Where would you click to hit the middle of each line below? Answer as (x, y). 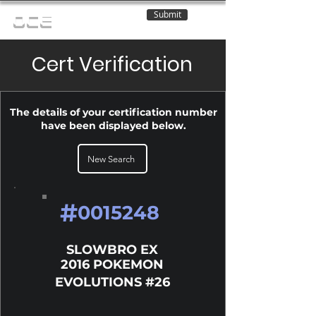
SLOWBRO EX (112, 250)
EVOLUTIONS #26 (112, 282)
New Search (111, 159)
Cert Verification (112, 65)
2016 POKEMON (112, 265)
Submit (167, 14)
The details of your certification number (113, 112)
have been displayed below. (113, 126)
